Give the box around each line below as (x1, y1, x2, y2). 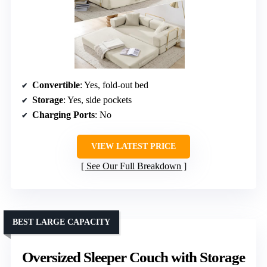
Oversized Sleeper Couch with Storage (22, 249, 245, 266)
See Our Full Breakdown (86, 161, 181, 172)
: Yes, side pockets (63, 95, 132, 105)
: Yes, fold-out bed (80, 80, 148, 91)
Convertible (32, 80, 80, 91)
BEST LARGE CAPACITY (13, 218, 110, 227)
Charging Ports (32, 110, 95, 120)
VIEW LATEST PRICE (91, 142, 176, 151)
